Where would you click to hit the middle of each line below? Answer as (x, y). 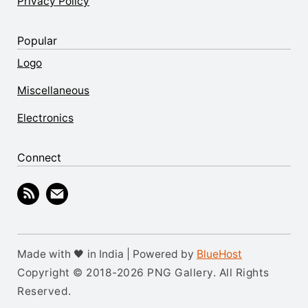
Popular (37, 41)
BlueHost (219, 254)
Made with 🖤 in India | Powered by (107, 254)
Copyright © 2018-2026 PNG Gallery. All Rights (143, 273)
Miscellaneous (53, 90)
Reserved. (44, 291)
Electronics (45, 118)
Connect (39, 157)
